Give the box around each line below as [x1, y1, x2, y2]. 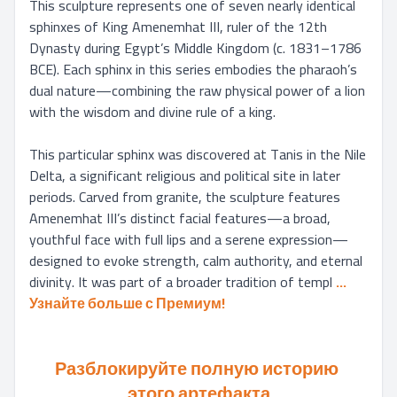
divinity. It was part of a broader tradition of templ [29, 269, 332, 295]
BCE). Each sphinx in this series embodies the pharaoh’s [29, 56, 357, 82]
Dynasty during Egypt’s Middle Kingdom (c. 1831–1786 [29, 35, 362, 61]
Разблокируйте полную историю [55, 352, 339, 385]
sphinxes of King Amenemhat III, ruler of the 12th [29, 13, 327, 40]
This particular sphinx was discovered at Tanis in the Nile [29, 141, 366, 167]
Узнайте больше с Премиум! [29, 290, 225, 316]
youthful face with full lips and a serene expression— [29, 226, 348, 253]
